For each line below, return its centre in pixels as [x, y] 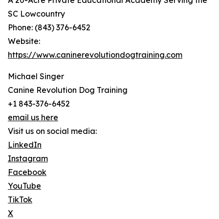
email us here [33, 118]
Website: [24, 41]
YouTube [24, 186]
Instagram [28, 159]
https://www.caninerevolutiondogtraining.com [95, 55]
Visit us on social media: [52, 131]
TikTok [20, 200]
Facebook [27, 172]
